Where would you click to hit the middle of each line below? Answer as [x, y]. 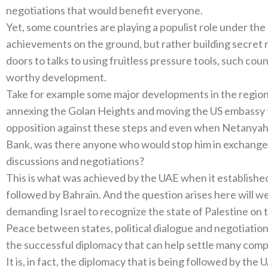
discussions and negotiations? [75, 161]
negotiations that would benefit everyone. [104, 10]
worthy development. [56, 77]
